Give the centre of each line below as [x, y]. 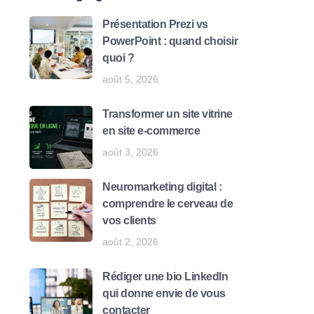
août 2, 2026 [130, 242]
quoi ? [118, 58]
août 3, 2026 [130, 152]
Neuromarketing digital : [162, 187]
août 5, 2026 [130, 80]
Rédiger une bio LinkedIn [165, 277]
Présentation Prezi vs [155, 25]
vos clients [129, 221]
